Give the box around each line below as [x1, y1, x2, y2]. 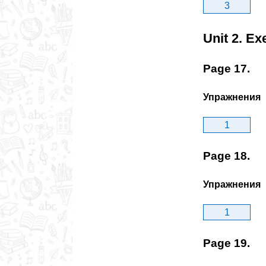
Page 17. [203, 62, 250, 75]
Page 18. [203, 149, 250, 162]
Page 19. [203, 237, 250, 250]
